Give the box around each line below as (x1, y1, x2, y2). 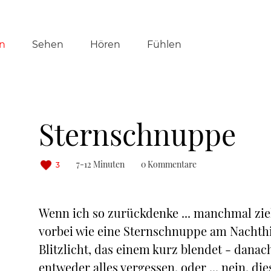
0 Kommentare (141, 158, 197, 170)
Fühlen (146, 38, 181, 50)
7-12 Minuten (76, 158, 125, 170)
